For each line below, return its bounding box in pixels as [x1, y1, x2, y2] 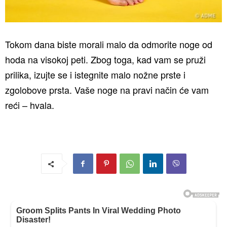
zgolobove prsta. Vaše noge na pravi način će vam [5, 83, 209, 96]
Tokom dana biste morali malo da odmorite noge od [5, 37, 212, 51]
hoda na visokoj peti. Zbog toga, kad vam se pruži [5, 53, 206, 66]
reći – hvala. [5, 98, 54, 111]
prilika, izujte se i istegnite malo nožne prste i [5, 68, 185, 81]
